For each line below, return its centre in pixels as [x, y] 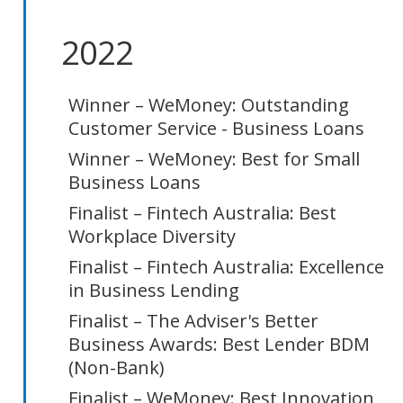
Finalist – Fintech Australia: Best [202, 213]
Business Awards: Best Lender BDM [219, 344]
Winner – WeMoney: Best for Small [214, 159]
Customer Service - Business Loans [216, 128]
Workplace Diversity [152, 236]
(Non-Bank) [116, 367]
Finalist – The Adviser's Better [193, 321]
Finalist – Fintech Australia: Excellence [226, 267]
